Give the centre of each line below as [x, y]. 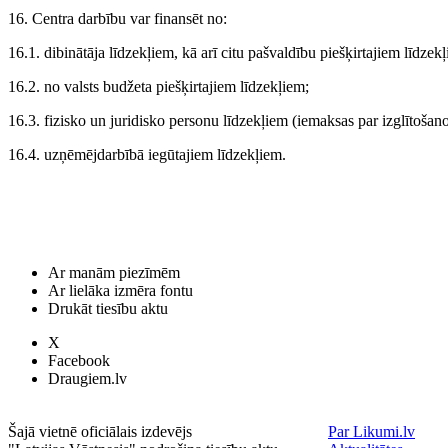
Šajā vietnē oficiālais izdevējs [100, 431]
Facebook [79, 360]
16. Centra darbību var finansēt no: [117, 19]
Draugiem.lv [87, 378]
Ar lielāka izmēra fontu [120, 290]
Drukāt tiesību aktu [108, 308]
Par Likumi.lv [371, 431]
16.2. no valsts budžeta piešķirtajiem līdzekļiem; [158, 87]
